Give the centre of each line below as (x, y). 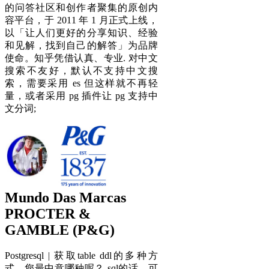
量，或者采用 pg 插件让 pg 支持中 (81, 96)
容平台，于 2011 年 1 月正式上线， (81, 20)
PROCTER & (48, 213)
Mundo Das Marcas (65, 197)
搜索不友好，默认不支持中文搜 (81, 71)
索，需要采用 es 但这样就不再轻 (81, 83)
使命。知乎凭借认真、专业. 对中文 (81, 58)
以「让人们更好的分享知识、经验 (81, 33)
